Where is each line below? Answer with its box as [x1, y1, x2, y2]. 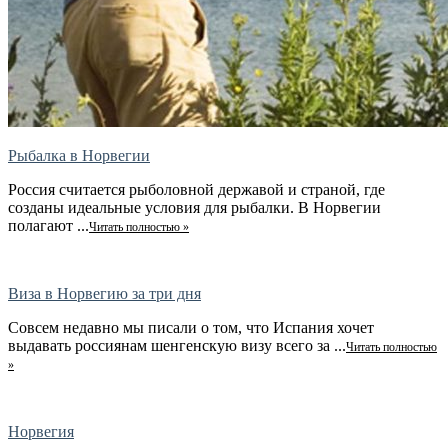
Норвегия [8, 423, 74, 441]
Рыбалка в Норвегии [8, 147, 150, 165]
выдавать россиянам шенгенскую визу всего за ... [8, 337, 346, 355]
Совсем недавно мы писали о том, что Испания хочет [8, 319, 374, 337]
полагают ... [8, 217, 89, 235]
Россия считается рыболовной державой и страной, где [8, 181, 385, 199]
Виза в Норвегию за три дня [8, 285, 201, 303]
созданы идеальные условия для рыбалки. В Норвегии [8, 199, 381, 217]
